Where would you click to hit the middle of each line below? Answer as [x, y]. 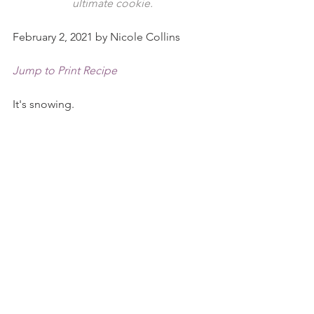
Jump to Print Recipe [65, 70]
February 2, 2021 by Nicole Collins [96, 37]
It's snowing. [45, 104]
